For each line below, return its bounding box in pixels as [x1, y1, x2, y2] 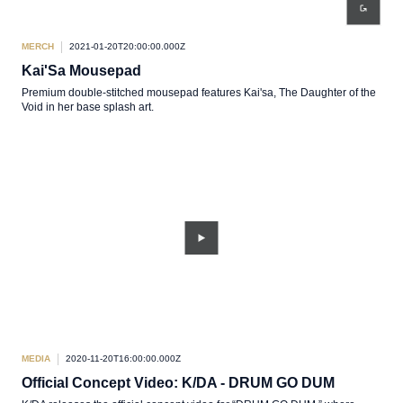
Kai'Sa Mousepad [22, 63, 141, 78]
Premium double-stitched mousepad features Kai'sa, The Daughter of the [22, 86, 376, 99]
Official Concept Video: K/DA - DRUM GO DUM [22, 375, 335, 390]
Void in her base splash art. [22, 101, 154, 113]
